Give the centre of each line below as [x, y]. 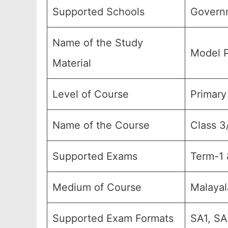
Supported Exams [95, 156]
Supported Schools [98, 12]
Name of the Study [98, 43]
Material [72, 63]
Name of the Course [101, 125]
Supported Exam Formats [113, 218]
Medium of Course [97, 187]
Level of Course [91, 94]
